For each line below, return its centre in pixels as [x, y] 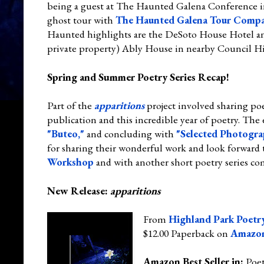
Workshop [70, 161]
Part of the [71, 105]
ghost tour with [81, 19]
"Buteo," [66, 133]
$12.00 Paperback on [187, 233]
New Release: [79, 190]
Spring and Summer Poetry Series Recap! [138, 77]
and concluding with [130, 133]
